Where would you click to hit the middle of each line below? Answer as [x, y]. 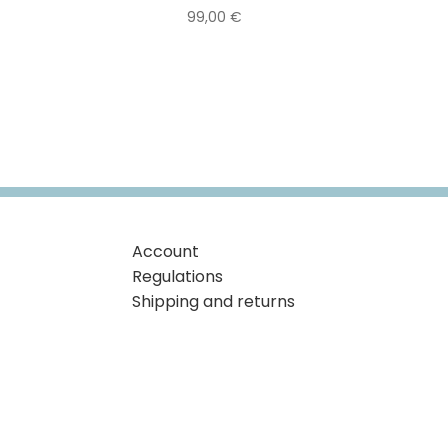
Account [166, 251]
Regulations [178, 276]
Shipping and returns [214, 301]
